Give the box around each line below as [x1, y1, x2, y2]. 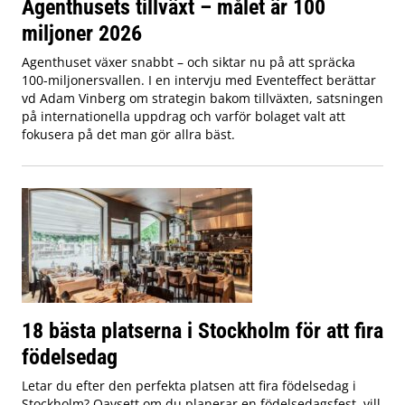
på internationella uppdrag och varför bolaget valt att [22, 108, 345, 126]
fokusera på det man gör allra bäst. [22, 126, 235, 144]
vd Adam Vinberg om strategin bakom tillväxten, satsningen [22, 89, 383, 108]
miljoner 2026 [22, 20, 142, 47]
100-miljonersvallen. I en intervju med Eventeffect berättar [22, 71, 376, 89]
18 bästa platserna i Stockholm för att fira [22, 317, 383, 344]
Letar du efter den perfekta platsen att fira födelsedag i [22, 377, 356, 395]
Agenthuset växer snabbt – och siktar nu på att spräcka [22, 53, 355, 71]
